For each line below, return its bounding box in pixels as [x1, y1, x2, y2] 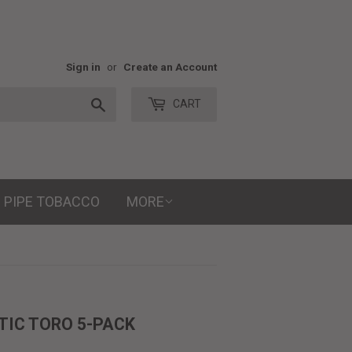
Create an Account [123, 60, 217, 73]
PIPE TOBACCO [4, 193, 100, 210]
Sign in [66, 60, 101, 73]
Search [106, 96, 142, 110]
